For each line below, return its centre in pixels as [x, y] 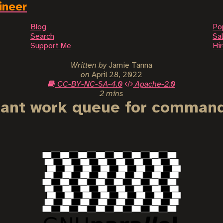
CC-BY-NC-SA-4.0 [89, 84]
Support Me [51, 46]
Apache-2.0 [154, 84]
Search [42, 37]
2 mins [111, 94]
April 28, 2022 [117, 75]
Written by [89, 65]
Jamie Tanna [129, 65]
